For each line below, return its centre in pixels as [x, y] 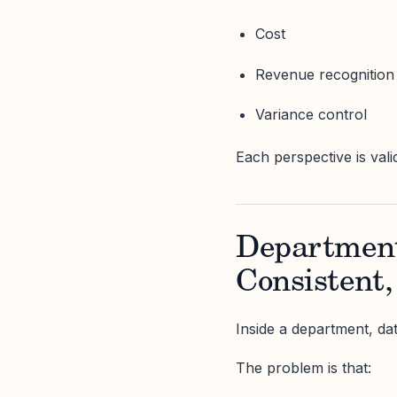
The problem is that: [304, 368]
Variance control [311, 114]
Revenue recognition [325, 74]
